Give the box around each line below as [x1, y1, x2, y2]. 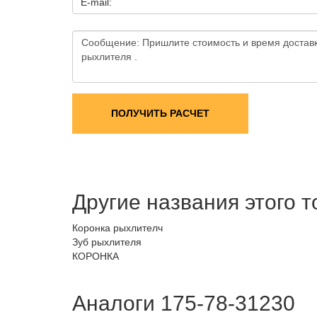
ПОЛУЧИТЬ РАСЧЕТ [111, 108, 209, 119]
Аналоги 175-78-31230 [72, 292, 295, 315]
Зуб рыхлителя [72, 236, 142, 248]
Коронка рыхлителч [72, 222, 163, 234]
